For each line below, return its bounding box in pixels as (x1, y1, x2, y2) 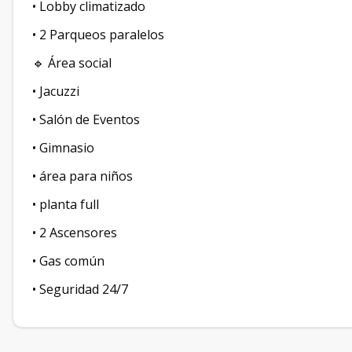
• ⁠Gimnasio (32, 139, 94, 157)
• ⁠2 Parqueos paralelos (32, 26, 164, 44)
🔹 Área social (32, 54, 112, 72)
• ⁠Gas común (32, 252, 104, 270)
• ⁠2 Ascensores (32, 224, 117, 242)
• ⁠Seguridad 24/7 (32, 280, 128, 299)
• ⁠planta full (32, 196, 99, 214)
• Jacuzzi (32, 82, 79, 101)
